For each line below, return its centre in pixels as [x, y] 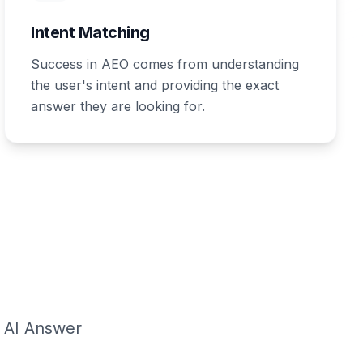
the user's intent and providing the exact [155, 85]
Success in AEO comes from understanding [165, 64]
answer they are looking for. [118, 106]
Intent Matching [90, 32]
